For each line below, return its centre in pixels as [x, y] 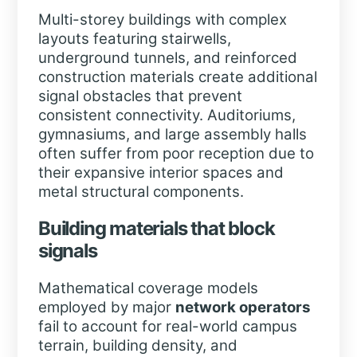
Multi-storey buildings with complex [162, 20]
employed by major [106, 307]
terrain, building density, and [137, 345]
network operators [243, 307]
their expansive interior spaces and [161, 173]
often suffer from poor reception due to [176, 154]
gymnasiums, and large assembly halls [172, 135]
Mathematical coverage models [148, 288]
